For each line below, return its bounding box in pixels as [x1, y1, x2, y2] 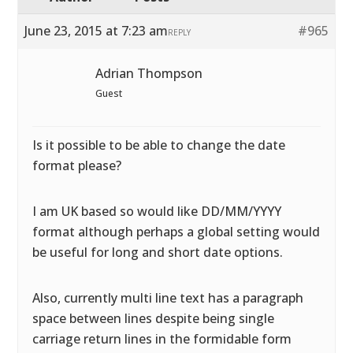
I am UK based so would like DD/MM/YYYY [32, 203, 282, 220]
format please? [32, 157, 122, 174]
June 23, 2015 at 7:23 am [24, 22, 169, 39]
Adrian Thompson [95, 65, 203, 82]
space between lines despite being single [32, 310, 275, 327]
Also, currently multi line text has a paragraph [32, 289, 304, 307]
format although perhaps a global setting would [32, 223, 321, 240]
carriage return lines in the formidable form [32, 330, 292, 347]
